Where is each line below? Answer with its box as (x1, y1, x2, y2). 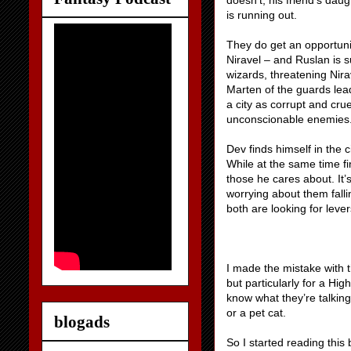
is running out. (226, 9, 297, 21)
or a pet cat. (226, 306, 286, 319)
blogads (54, 312, 110, 331)
